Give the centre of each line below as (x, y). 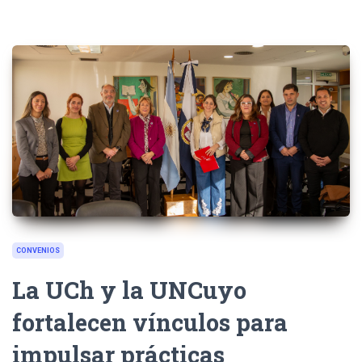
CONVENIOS (38, 250)
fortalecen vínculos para (150, 322)
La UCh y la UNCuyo (129, 289)
